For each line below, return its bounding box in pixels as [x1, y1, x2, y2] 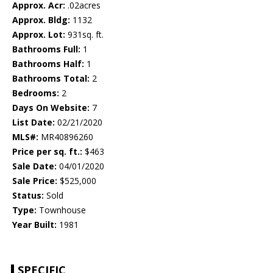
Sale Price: [12, 175, 57, 187]
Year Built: [12, 219, 57, 231]
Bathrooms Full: [12, 43, 80, 55]
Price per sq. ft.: [12, 146, 82, 158]
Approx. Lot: [12, 29, 65, 41]
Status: [12, 190, 44, 202]
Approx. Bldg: [12, 14, 70, 26]
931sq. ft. [65, 29, 104, 41]
